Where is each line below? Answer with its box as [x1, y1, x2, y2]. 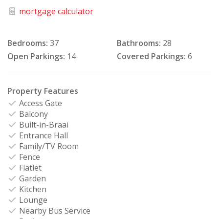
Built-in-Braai [17, 119, 68, 130]
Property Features [7, 85, 78, 96]
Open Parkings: [7, 50, 65, 62]
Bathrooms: [117, 37, 161, 48]
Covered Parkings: [117, 50, 186, 62]
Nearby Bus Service [17, 205, 90, 216]
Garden [17, 173, 46, 184]
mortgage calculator [17, 5, 93, 17]
